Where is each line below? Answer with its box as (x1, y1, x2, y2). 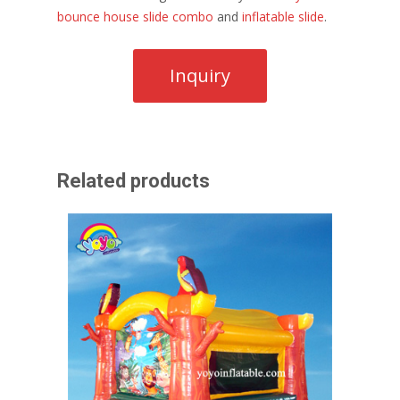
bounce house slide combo (57, 7, 213, 25)
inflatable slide (242, 7, 324, 25)
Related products (57, 169, 210, 192)
